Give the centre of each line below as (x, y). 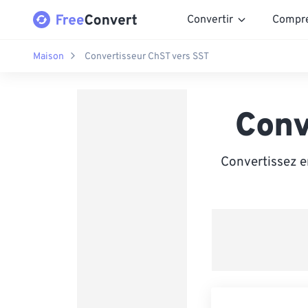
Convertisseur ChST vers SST (147, 56)
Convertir (210, 20)
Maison (48, 56)
